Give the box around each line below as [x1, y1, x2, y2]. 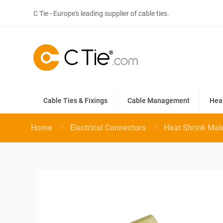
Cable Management [127, 96, 190, 105]
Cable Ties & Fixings [43, 96, 108, 105]
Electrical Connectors [70, 122, 146, 132]
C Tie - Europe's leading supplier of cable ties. [36, 9, 170, 17]
